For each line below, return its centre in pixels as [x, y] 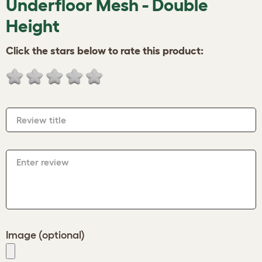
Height [33, 26]
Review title [41, 120]
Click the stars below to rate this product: [105, 51]
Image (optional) [45, 235]
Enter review [43, 162]
